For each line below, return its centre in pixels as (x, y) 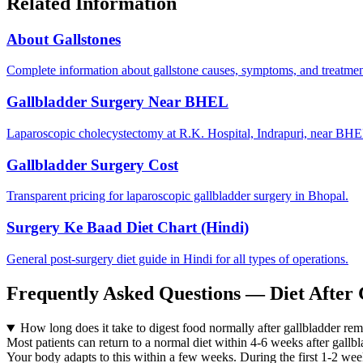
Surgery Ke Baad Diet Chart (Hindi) (128, 227)
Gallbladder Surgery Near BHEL (117, 102)
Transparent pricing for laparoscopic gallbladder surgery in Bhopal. (177, 196)
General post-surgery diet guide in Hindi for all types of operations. (177, 258)
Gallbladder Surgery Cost (92, 164)
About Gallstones (64, 39)
